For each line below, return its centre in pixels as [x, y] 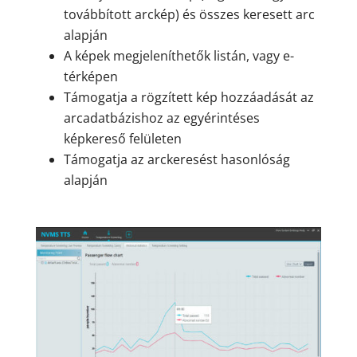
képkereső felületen [122, 138]
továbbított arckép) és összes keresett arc [189, 14]
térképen [90, 76]
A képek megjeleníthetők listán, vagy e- [178, 55]
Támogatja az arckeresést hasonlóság [177, 159]
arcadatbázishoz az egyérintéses [161, 118]
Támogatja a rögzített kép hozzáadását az [188, 97]
